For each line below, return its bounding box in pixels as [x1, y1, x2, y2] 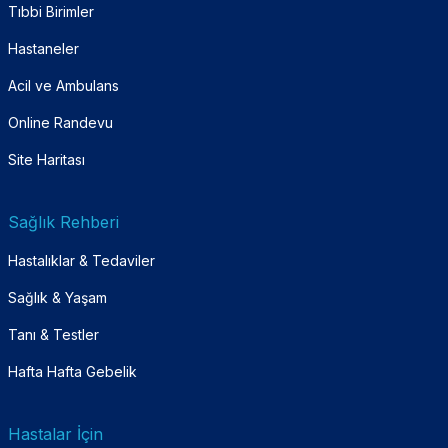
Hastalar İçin [8, 423, 103, 444]
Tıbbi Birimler [8, 2, 94, 20]
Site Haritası [8, 150, 85, 168]
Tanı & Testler [8, 325, 99, 343]
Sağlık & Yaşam [8, 288, 107, 306]
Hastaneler [8, 39, 79, 57]
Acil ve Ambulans [8, 76, 119, 94]
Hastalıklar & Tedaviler [8, 251, 155, 269]
